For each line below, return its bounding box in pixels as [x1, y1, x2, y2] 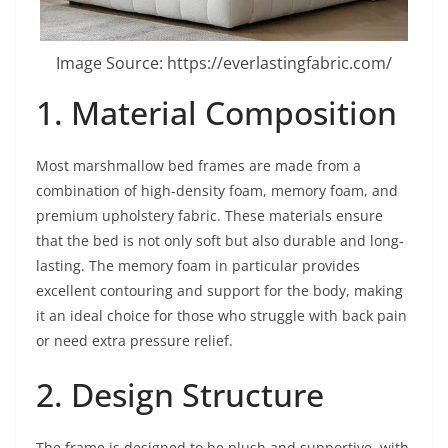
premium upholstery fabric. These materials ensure [36, 206, 383, 226]
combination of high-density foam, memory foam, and [36, 181, 398, 201]
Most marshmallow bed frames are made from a [36, 156, 361, 176]
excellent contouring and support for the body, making [36, 281, 403, 301]
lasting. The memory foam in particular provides [36, 256, 360, 276]
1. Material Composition [36, 91, 397, 135]
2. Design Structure [36, 373, 324, 417]
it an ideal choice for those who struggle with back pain [36, 306, 407, 326]
